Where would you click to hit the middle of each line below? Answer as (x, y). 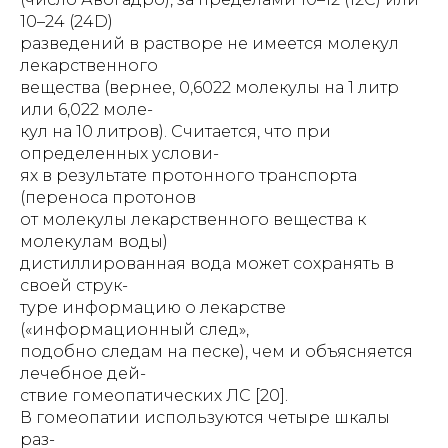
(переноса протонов (108, 197)
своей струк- (74, 285)
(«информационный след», (134, 329)
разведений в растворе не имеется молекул (209, 43)
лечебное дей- (83, 373)
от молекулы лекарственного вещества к (193, 219)
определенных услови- (119, 153)
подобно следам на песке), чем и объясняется (216, 351)
